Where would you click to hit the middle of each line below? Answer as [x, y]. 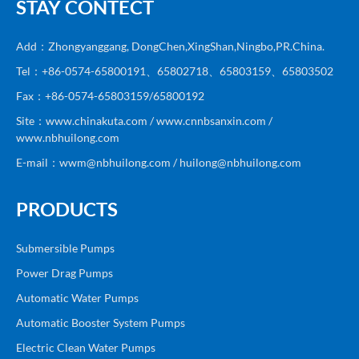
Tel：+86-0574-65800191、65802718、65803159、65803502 [175, 71]
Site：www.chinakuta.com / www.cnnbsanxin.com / [144, 121]
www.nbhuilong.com [68, 138]
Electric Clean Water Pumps [86, 348]
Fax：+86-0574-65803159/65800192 [110, 96]
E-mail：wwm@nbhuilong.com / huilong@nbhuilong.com [159, 163]
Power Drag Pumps [65, 273]
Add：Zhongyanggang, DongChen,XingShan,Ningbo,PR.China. [170, 46]
